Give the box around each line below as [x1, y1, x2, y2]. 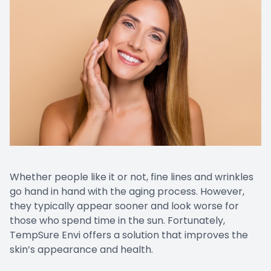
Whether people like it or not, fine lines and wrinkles [10, 170, 253, 184]
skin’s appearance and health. [10, 243, 153, 257]
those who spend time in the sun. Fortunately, [10, 214, 225, 228]
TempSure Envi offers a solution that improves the [10, 228, 248, 243]
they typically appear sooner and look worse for [10, 199, 239, 214]
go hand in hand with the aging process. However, [10, 184, 244, 199]
